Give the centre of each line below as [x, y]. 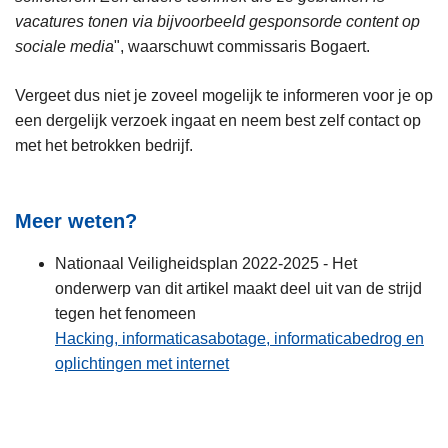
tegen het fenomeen [125, 313]
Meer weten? [76, 220]
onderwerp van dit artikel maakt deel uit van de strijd [238, 288]
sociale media [64, 46]
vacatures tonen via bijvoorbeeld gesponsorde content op [217, 21]
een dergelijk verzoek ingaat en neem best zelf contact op [218, 120]
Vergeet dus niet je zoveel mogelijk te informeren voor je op [224, 95]
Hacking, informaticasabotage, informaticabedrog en [239, 338]
